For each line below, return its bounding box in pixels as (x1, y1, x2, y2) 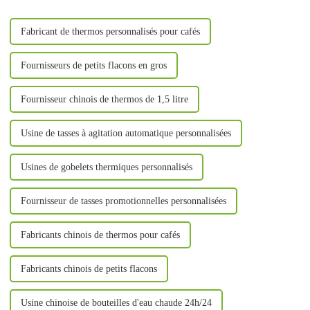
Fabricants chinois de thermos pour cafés (20, 229, 180, 240)
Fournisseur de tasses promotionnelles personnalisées (20, 195, 226, 206)
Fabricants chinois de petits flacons (20, 263, 157, 274)
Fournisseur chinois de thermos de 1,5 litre (20, 93, 188, 104)
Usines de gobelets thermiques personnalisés (20, 161, 192, 172)
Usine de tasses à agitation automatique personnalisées (20, 127, 231, 138)
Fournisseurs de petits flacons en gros (20, 60, 167, 71)
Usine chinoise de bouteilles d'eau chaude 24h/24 (20, 297, 212, 308)
